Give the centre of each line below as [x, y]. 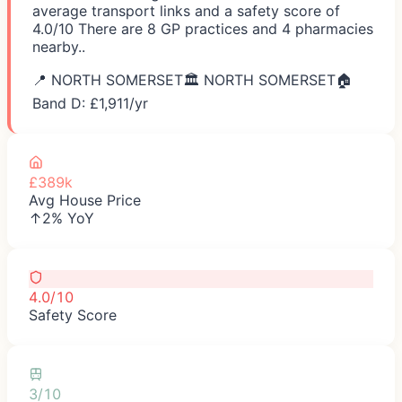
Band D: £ [66, 103]
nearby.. [59, 46]
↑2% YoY [61, 218]
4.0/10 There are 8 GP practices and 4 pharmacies [203, 28]
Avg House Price [85, 200]
